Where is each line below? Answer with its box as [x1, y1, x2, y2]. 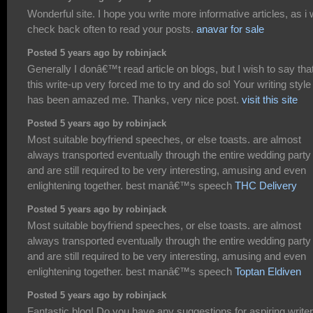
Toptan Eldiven [235, 265, 301, 278]
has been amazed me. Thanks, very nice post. [27, 93, 242, 105]
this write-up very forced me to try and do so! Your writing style [27, 78, 311, 90]
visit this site [242, 93, 298, 105]
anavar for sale [196, 22, 264, 35]
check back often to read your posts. [27, 22, 196, 35]
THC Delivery [235, 180, 297, 192]
